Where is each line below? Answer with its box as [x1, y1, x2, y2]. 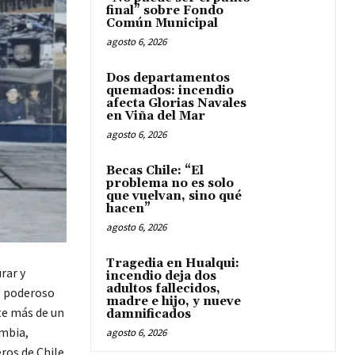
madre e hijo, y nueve [106, 294, 241, 309]
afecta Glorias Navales [106, 96, 246, 111]
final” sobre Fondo [106, 3, 223, 18]
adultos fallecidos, [106, 281, 220, 296]
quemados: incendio [106, 83, 234, 98]
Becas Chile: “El [106, 163, 204, 178]
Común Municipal [106, 16, 218, 31]
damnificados [106, 307, 191, 322]
